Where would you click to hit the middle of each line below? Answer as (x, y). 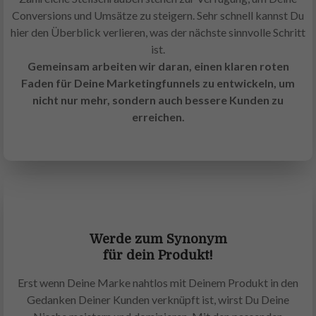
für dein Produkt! (158, 256)
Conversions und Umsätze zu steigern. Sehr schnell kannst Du (158, 16)
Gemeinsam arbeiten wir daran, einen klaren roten (158, 66)
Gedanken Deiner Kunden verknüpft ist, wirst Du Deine (158, 300)
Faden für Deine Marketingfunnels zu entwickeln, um (158, 83)
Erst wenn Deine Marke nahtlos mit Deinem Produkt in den (158, 283)
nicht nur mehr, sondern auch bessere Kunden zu (158, 100)
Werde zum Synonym (158, 239)
